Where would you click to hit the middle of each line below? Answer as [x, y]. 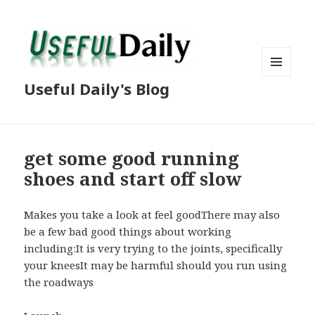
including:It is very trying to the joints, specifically [153, 249]
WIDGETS [282, 105]
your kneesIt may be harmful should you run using [156, 265]
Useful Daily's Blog [97, 89]
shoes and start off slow [133, 179]
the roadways [59, 282]
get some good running [132, 159]
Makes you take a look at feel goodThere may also [152, 215]
